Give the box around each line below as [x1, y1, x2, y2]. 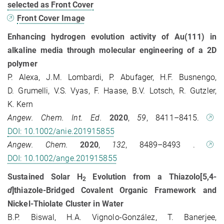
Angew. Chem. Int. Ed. [7, 113, 102, 123]
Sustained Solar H [7, 172, 82, 182]
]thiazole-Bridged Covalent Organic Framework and [12, 185, 216, 195]
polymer [7, 59, 37, 69]
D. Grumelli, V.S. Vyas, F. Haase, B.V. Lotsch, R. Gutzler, [7, 86, 216, 96]
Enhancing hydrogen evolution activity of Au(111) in [7, 32, 216, 42]
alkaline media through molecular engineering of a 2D [7, 45, 216, 55]
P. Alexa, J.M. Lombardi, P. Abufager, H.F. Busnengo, [7, 72, 216, 82]
